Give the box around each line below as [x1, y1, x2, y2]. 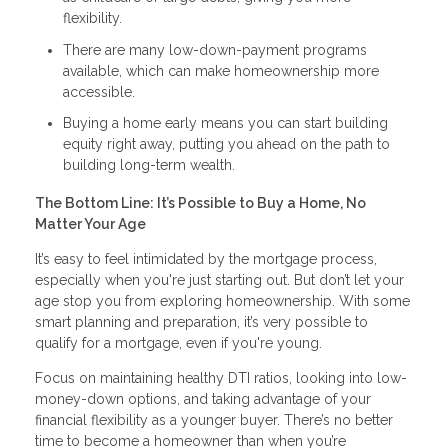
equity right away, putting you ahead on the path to [63, 136, 390, 153]
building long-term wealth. [63, 157, 235, 174]
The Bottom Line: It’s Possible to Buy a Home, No [35, 194, 366, 211]
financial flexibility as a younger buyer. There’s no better [35, 411, 393, 428]
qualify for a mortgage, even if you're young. [35, 334, 322, 351]
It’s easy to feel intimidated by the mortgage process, [35, 250, 377, 267]
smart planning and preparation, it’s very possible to [35, 313, 368, 330]
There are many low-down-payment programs [63, 41, 367, 58]
